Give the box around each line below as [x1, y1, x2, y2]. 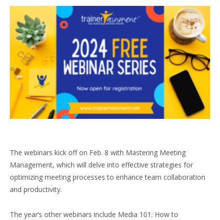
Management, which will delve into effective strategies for [10, 160, 193, 169]
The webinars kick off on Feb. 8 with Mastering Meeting [10, 147, 186, 157]
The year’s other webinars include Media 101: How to [10, 209, 178, 219]
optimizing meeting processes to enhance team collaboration [10, 172, 205, 182]
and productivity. [10, 184, 62, 194]
